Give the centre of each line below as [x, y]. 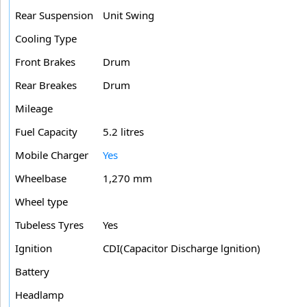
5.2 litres [123, 131]
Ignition [34, 248]
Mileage [34, 108]
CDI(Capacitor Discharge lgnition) [182, 248]
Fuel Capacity [46, 131]
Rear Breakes [46, 85]
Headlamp [39, 294]
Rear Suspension [54, 15]
